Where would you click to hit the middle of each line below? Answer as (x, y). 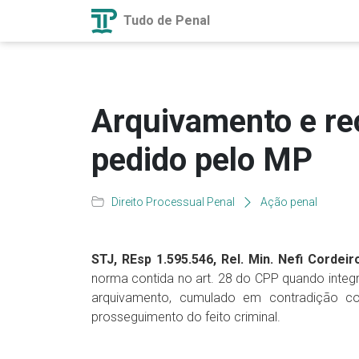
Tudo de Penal (165, 20)
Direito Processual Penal (173, 202)
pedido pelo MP (202, 160)
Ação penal (289, 202)
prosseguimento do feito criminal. (186, 317)
